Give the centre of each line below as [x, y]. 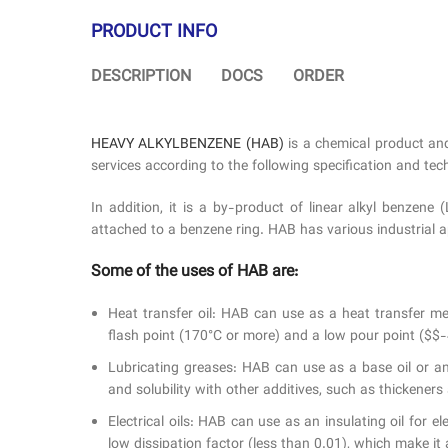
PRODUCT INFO [154, 33]
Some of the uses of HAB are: [194, 273]
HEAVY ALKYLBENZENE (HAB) [187, 145]
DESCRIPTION [141, 78]
